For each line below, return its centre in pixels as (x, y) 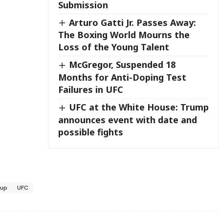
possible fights (91, 132)
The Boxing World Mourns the (124, 35)
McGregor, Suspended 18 (122, 65)
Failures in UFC (91, 89)
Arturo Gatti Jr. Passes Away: (133, 22)
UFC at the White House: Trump (139, 107)
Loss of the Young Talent (114, 47)
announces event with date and (128, 120)
